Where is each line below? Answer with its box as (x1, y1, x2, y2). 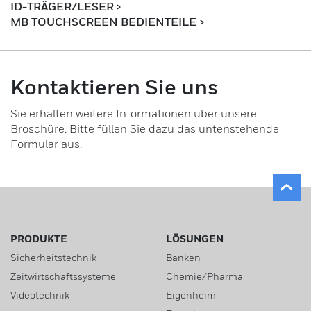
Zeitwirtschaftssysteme (10, 270, 116, 282)
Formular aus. (10, 137, 82, 151)
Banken (166, 251, 201, 263)
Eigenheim (166, 289, 216, 301)
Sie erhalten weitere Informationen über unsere (10, 106, 257, 120)
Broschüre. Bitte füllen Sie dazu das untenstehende (10, 121, 279, 135)
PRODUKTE (10, 233, 67, 244)
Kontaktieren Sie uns (10, 74, 218, 99)
